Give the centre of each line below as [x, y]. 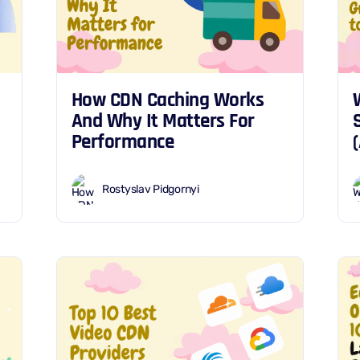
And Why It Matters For [163, 121]
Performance [123, 142]
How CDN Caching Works [168, 100]
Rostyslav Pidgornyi [151, 189]
